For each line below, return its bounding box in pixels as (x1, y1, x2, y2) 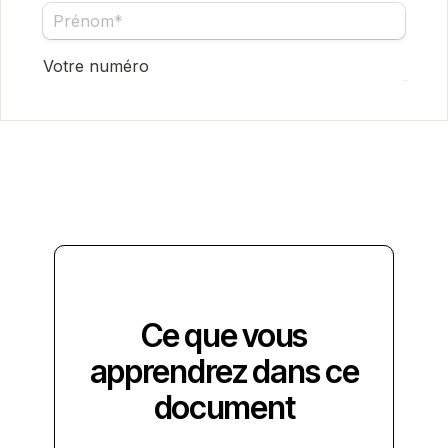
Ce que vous (141, 315, 307, 355)
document (153, 387, 295, 427)
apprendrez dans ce (89, 351, 359, 391)
